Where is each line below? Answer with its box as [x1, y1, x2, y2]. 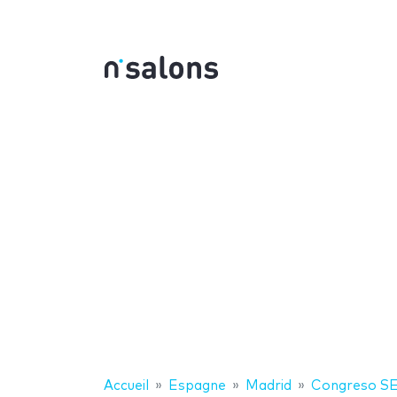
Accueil [104, 378, 149, 393]
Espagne [168, 378, 226, 393]
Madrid [245, 378, 292, 393]
